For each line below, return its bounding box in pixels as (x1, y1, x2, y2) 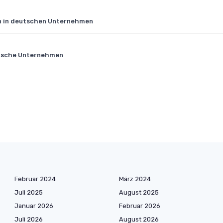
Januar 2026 (14, 202, 53, 210)
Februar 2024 (14, 175, 56, 183)
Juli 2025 (14, 189, 43, 196)
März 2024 (119, 175, 151, 183)
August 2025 (119, 189, 159, 196)
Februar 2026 (119, 202, 160, 210)
